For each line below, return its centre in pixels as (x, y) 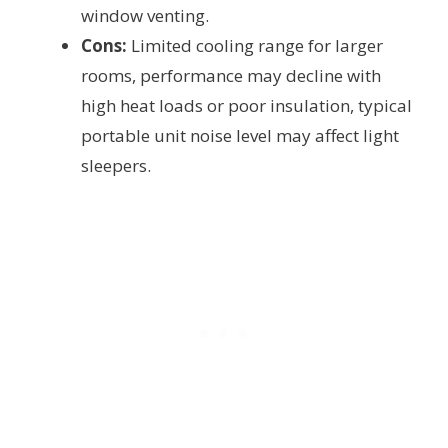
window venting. (145, 16)
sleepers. (116, 166)
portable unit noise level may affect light (240, 136)
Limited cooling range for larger (255, 46)
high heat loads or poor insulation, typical (246, 106)
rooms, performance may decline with (231, 76)
